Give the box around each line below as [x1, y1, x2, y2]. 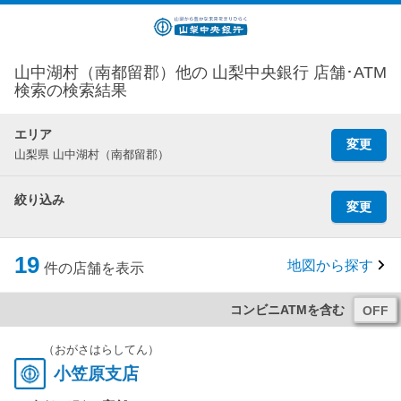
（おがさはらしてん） [43, 343, 159, 356]
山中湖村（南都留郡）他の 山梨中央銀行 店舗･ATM [14, 64, 387, 81]
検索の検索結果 [14, 81, 127, 99]
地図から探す [287, 257, 373, 273]
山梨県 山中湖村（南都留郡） [14, 148, 169, 161]
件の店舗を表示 [44, 260, 144, 276]
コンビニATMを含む [230, 303, 345, 317]
